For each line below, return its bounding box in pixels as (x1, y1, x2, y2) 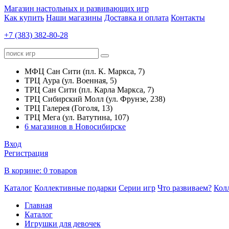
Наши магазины (46, 13, 102, 22)
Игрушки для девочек (25, 219, 101, 228)
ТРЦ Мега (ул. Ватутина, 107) (25, 113, 129, 122)
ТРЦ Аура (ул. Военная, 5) (25, 76, 117, 85)
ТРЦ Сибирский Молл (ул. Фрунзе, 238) (25, 95, 165, 103)
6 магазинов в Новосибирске (25, 122, 126, 131)
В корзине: (4, 166, 43, 175)
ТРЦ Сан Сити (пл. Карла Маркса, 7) (25, 85, 154, 94)
